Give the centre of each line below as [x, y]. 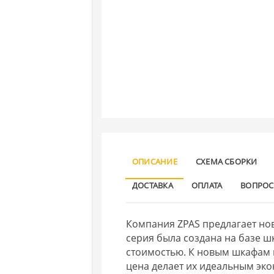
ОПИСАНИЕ [155, 161]
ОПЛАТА [207, 185]
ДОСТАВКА [153, 185]
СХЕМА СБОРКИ [226, 161]
